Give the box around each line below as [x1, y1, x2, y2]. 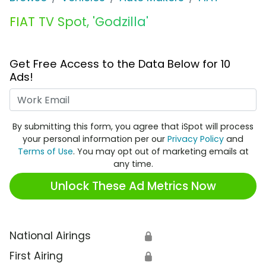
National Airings [9, 229, 91, 243]
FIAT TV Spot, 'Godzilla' [9, 13, 148, 31]
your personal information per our [23, 133, 167, 145]
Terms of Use [17, 145, 73, 158]
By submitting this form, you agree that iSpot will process [12, 121, 254, 133]
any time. [113, 158, 153, 170]
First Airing [9, 249, 63, 264]
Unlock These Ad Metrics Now [50, 178, 216, 194]
